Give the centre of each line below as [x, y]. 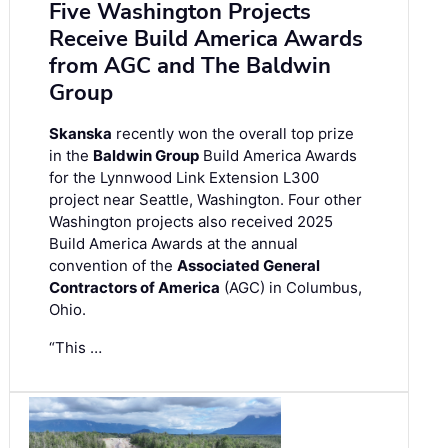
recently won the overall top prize [233, 134]
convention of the [113, 266]
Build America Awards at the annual [173, 244]
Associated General [248, 266]
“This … [75, 348]
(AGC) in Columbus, [291, 288]
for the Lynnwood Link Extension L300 [184, 178]
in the [71, 156]
